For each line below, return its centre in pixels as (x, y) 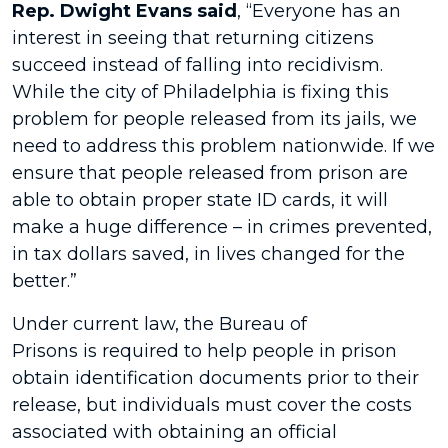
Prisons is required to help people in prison (204, 351)
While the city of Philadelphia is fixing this (200, 92)
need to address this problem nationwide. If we (223, 146)
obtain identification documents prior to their (215, 378)
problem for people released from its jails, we (214, 119)
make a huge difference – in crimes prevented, (222, 227)
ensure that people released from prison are (210, 173)
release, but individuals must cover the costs (212, 405)
